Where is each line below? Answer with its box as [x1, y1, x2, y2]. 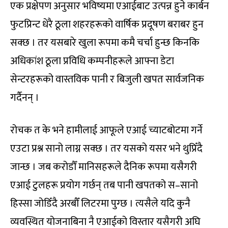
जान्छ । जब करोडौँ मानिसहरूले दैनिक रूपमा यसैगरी [10, 158, 197, 176]
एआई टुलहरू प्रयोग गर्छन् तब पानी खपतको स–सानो [10, 177, 198, 194]
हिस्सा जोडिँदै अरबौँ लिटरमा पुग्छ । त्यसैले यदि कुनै [10, 195, 190, 213]
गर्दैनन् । [10, 89, 39, 107]
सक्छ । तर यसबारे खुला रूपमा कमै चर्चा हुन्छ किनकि [10, 34, 199, 52]
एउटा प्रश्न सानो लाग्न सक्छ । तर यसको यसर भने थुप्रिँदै [10, 140, 203, 158]
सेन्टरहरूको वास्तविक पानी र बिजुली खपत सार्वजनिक [10, 71, 204, 89]
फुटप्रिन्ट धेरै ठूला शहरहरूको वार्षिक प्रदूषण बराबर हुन [10, 16, 204, 34]
